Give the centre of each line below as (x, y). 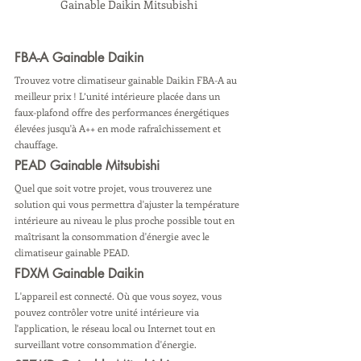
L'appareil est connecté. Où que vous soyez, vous (119, 296)
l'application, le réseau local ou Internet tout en (116, 328)
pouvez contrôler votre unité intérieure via (108, 312)
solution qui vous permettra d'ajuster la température (128, 204)
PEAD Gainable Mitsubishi (89, 166)
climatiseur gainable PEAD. (72, 253)
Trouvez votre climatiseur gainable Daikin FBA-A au (127, 80)
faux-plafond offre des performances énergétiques (123, 112)
